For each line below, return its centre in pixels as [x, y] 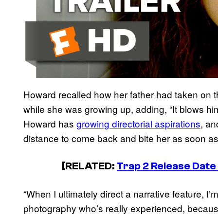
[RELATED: [89, 166]
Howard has [50, 123]
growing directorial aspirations [138, 123]
